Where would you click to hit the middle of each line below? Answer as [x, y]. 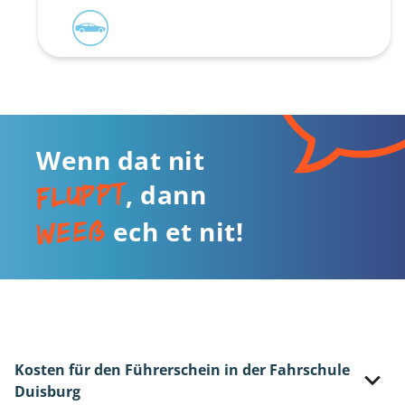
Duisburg [47, 391]
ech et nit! [174, 231]
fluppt [81, 194]
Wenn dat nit [120, 160]
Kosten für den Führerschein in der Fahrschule [182, 370]
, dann [166, 194]
